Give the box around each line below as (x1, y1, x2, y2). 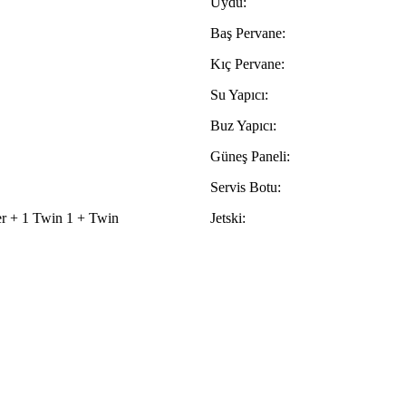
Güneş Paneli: (210, 149, 290, 165)
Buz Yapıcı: (210, 118, 276, 134)
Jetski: (210, 210, 246, 227)
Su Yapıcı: (210, 87, 268, 103)
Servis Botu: (210, 179, 281, 196)
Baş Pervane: (210, 25, 285, 42)
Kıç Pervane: (210, 56, 285, 72)
